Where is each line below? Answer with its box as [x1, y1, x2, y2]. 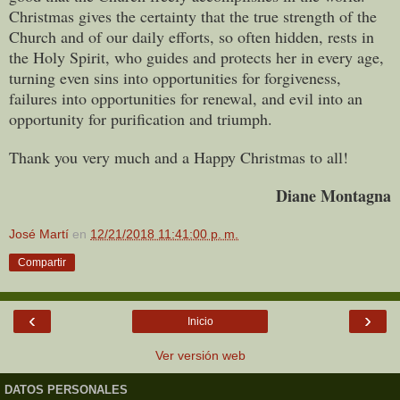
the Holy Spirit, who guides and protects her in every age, [9, 46, 384, 68]
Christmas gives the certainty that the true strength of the [9, 4, 377, 27]
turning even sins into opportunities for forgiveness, [9, 66, 341, 88]
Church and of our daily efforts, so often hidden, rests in [9, 25, 374, 47]
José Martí [9, 226, 69, 241]
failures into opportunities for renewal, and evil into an [9, 87, 362, 109]
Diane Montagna [276, 183, 391, 207]
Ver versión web [154, 347, 246, 362]
